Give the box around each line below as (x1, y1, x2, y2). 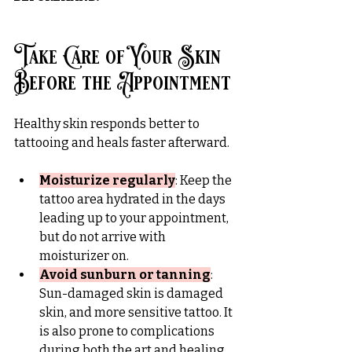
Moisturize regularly (39, 172, 175, 188)
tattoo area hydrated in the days (39, 191, 228, 207)
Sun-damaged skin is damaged (39, 285, 225, 301)
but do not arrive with (39, 229, 168, 244)
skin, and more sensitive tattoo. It (39, 304, 235, 320)
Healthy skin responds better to (14, 115, 202, 131)
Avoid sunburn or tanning (39, 266, 211, 282)
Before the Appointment (14, 66, 231, 99)
